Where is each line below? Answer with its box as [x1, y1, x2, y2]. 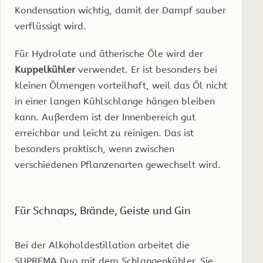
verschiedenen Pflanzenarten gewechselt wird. [15, 159, 221, 170]
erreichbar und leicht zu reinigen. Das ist [15, 127, 194, 139]
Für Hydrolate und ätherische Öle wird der [15, 48, 203, 59]
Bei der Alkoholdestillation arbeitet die [15, 239, 190, 251]
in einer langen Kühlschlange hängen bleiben [15, 95, 215, 107]
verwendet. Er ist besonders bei [75, 63, 217, 75]
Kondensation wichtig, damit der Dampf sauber [15, 4, 226, 16]
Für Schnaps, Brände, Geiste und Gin [15, 204, 191, 217]
